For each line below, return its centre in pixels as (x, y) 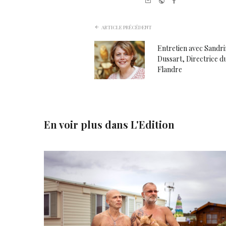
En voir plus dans (87, 124)
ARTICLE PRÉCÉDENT (127, 27)
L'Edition (153, 124)
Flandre (170, 69)
